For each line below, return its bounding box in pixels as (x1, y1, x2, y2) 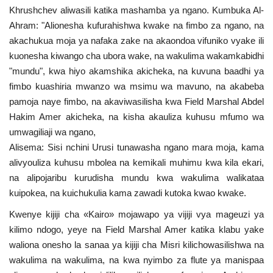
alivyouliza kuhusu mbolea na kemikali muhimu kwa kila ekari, (9, 157, 264, 168)
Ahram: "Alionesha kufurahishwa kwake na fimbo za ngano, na (9, 19, 264, 30)
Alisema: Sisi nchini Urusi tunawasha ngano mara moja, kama (9, 141, 264, 152)
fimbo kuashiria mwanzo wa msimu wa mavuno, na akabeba (9, 80, 264, 91)
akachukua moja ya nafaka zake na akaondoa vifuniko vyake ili (9, 35, 264, 46)
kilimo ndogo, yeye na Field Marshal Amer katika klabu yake (9, 224, 264, 235)
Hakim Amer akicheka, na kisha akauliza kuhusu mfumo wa (9, 111, 264, 122)
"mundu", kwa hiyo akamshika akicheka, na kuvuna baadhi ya (9, 65, 264, 76)
